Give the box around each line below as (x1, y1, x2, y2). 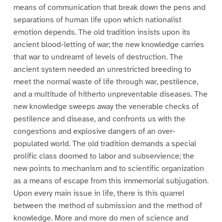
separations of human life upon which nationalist (13, 15, 181, 25)
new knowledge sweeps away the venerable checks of (13, 102, 199, 112)
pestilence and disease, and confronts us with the (13, 114, 185, 124)
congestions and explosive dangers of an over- (13, 126, 175, 137)
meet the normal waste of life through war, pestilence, (13, 77, 198, 87)
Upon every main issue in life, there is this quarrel (13, 188, 184, 199)
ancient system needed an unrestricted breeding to (13, 64, 191, 75)
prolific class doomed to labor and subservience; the (13, 151, 194, 162)
